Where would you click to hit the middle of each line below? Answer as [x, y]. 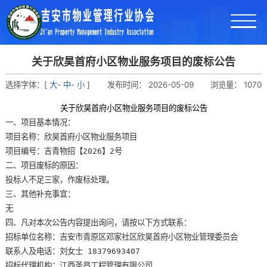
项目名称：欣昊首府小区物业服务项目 [71, 136]
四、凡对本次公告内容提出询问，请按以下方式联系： [98, 222]
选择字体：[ [27, 84]
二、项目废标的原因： [44, 165]
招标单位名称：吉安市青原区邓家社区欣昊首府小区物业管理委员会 [121, 237]
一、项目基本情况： [40, 122]
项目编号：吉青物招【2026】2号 [63, 151]
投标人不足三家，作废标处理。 [59, 179]
